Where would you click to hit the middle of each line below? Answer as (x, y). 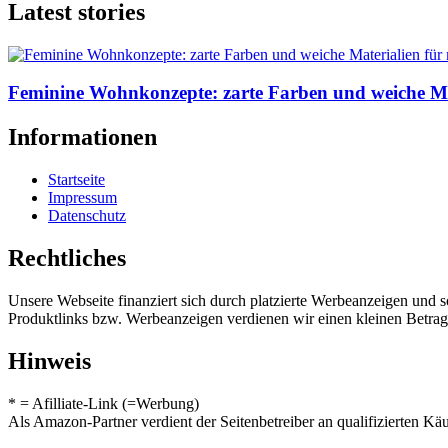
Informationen (82, 137)
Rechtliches (67, 258)
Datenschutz (87, 216)
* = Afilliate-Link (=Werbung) (103, 403)
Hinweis (49, 360)
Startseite (76, 180)
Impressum (82, 198)
